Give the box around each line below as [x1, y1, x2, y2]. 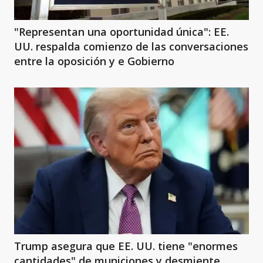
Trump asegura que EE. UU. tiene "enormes [14, 238, 96, 253]
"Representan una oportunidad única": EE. [14, 24, 229, 39]
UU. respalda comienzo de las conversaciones [14, 39, 248, 53]
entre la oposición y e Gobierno [14, 53, 174, 68]
